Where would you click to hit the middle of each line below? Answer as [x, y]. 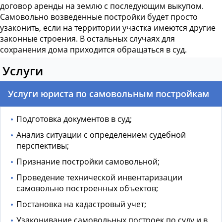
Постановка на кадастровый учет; [81, 204]
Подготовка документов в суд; [74, 119]
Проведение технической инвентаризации [99, 178]
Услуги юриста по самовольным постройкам [109, 94]
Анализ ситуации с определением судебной [101, 135]
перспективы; [43, 146]
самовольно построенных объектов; [87, 189]
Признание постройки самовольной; [88, 162]
